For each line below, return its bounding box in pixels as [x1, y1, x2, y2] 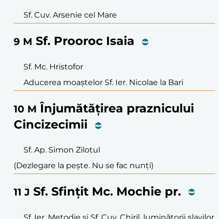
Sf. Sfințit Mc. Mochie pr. [33, 184, 181, 198]
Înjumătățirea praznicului [40, 101, 194, 115]
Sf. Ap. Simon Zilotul [23, 145, 100, 154]
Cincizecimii [14, 117, 88, 131]
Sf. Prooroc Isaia [36, 34, 134, 48]
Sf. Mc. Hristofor [23, 62, 83, 71]
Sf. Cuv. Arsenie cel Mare [23, 10, 117, 20]
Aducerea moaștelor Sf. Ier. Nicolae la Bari [23, 77, 183, 87]
